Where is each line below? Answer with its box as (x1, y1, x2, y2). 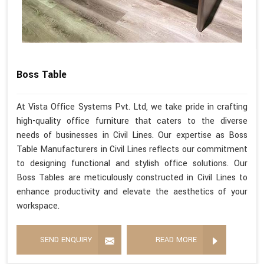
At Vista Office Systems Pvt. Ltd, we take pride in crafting (16, 101, 247, 114)
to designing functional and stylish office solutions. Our (16, 157, 247, 170)
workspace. (16, 200, 60, 213)
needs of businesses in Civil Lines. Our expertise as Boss (16, 129, 247, 142)
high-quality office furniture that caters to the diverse (16, 115, 247, 128)
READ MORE (156, 235, 197, 246)
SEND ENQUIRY (40, 235, 92, 246)
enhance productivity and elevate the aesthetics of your (16, 186, 247, 199)
